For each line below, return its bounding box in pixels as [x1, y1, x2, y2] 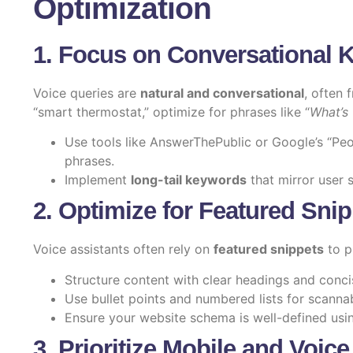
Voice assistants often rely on [33, 241, 214, 258]
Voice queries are [33, 84, 140, 101]
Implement [65, 172, 131, 188]
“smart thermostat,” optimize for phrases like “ [33, 103, 310, 120]
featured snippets [214, 241, 324, 258]
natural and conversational [140, 84, 304, 101]
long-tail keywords [131, 172, 247, 188]
